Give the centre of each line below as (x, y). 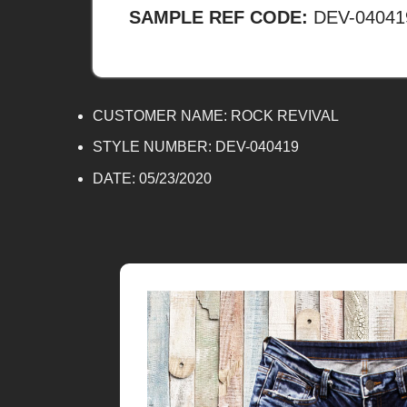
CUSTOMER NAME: (162, 115)
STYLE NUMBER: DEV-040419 (196, 147)
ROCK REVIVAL (285, 115)
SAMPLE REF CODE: (221, 17)
